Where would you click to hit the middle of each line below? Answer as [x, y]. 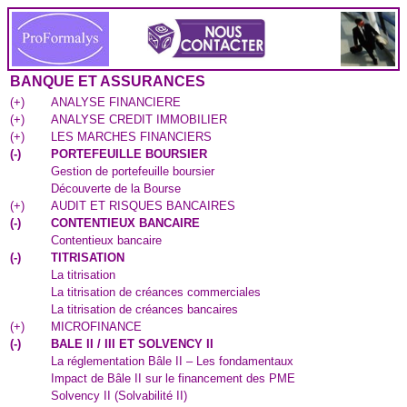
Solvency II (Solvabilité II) [119, 396]
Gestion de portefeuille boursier [133, 171]
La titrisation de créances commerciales [156, 292]
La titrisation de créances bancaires [144, 309]
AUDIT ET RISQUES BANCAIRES [143, 206]
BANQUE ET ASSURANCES [108, 81]
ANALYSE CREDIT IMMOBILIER [139, 119]
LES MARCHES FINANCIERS [131, 137]
